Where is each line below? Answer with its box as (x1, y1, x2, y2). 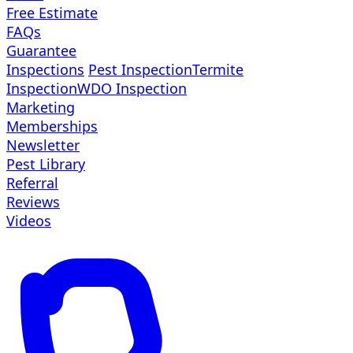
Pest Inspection (88, 60, 192, 79)
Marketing (6, 98, 75, 117)
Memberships (6, 117, 98, 136)
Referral (6, 173, 58, 192)
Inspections (6, 60, 84, 79)
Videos (6, 211, 51, 230)
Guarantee (6, 41, 76, 60)
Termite (192, 60, 243, 79)
